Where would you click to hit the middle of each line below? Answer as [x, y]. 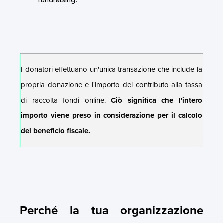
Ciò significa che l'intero [157, 100]
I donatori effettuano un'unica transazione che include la [111, 69]
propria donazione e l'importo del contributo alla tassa [111, 84]
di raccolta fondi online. [66, 100]
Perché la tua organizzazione [111, 210]
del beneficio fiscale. [56, 131]
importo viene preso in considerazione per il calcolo [111, 115]
